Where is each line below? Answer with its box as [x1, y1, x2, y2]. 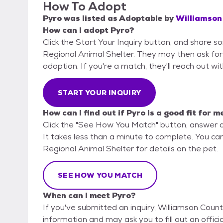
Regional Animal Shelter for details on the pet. [43, 143, 218, 154]
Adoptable [119, 13, 162, 24]
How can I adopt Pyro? [43, 25, 134, 36]
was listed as [62, 13, 119, 24]
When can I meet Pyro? [43, 190, 135, 201]
